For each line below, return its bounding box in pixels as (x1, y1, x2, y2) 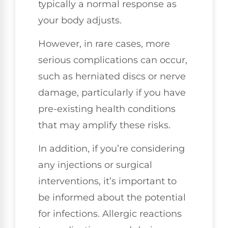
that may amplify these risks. (38, 120, 170, 131)
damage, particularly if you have (38, 87, 186, 99)
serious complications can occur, (38, 54, 187, 66)
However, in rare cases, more (38, 38, 170, 50)
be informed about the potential (38, 192, 186, 204)
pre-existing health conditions (38, 103, 176, 115)
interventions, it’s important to (38, 176, 177, 187)
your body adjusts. (38, 14, 122, 26)
